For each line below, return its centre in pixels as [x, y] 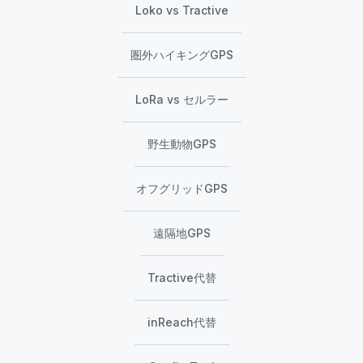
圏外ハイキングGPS [181, 55]
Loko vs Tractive [181, 11]
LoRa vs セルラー [181, 100]
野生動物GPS [181, 144]
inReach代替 [181, 322]
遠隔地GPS [181, 233]
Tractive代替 [181, 278]
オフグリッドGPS [181, 189]
